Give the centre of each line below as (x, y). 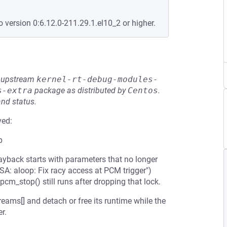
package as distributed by (80, 90)
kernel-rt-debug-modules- (97, 79)
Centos (143, 90)
